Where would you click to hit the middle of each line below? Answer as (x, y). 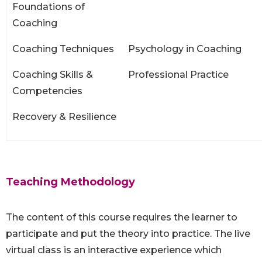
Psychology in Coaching (185, 49)
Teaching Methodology (70, 182)
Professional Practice (178, 75)
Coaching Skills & (53, 75)
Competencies (47, 91)
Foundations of (49, 7)
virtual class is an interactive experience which (114, 250)
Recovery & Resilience (64, 117)
